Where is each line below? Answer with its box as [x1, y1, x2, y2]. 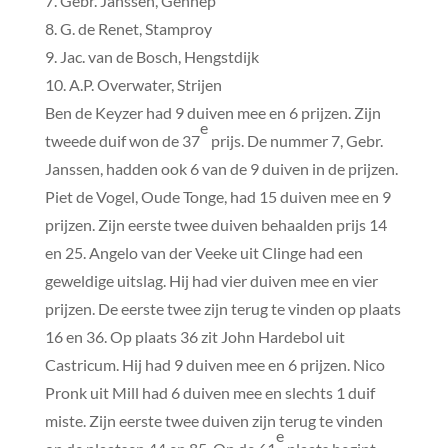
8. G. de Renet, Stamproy [44, 18, 212, 38]
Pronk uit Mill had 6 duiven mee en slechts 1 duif [44, 382, 375, 402]
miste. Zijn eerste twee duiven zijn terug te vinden [44, 410, 383, 430]
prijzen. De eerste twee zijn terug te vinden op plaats [44, 298, 401, 318]
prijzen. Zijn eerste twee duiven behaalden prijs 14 [44, 214, 387, 234]
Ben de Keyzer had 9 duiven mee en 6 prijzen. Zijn [44, 102, 381, 122]
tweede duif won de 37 [44, 130, 200, 150]
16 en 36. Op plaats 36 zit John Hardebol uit [44, 326, 345, 346]
